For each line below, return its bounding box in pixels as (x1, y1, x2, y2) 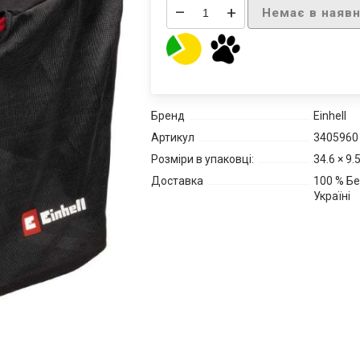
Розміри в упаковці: (150, 152, 254, 166)
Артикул (150, 130, 194, 144)
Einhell (313, 108, 346, 122)
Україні (313, 189, 350, 202)
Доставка (150, 174, 203, 187)
